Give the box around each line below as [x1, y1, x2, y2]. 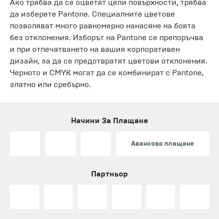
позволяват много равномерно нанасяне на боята [10, 21, 196, 30]
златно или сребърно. [10, 79, 91, 89]
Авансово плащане [131, 139, 194, 148]
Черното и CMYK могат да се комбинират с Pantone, [10, 67, 204, 77]
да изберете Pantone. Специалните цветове [10, 9, 175, 19]
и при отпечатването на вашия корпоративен [10, 44, 180, 54]
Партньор [91, 169, 128, 178]
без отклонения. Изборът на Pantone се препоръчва [10, 32, 203, 42]
